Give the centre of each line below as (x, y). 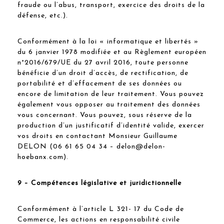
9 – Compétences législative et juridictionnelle (99, 183)
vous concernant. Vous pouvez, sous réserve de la (105, 115)
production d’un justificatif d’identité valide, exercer (111, 125)
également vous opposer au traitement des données (109, 104)
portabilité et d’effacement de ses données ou (100, 83)
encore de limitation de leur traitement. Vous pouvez (111, 94)
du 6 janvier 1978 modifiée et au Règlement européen (112, 52)
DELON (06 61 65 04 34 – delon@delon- (91, 146)
